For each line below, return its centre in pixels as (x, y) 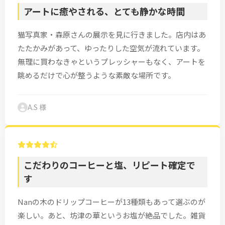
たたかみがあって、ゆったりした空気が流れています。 (111, 48)
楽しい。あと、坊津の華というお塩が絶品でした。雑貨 (111, 215)
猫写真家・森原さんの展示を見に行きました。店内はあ (112, 34)
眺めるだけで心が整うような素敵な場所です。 (96, 75)
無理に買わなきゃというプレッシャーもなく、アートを (111, 61)
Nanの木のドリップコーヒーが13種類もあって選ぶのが (111, 201)
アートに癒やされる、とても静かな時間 (104, 11)
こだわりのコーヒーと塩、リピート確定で (109, 165)
